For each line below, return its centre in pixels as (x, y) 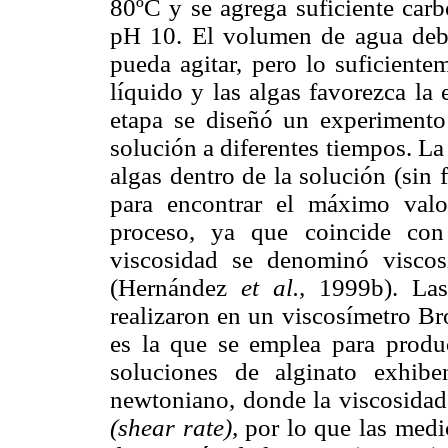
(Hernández (175, 287)
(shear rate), (174, 427)
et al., (272, 287)
